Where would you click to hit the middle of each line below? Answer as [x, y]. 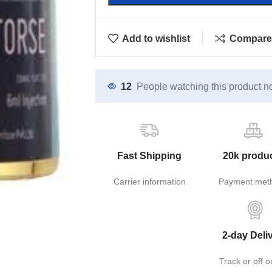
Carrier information [149, 182]
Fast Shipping [149, 156]
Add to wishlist [156, 38]
